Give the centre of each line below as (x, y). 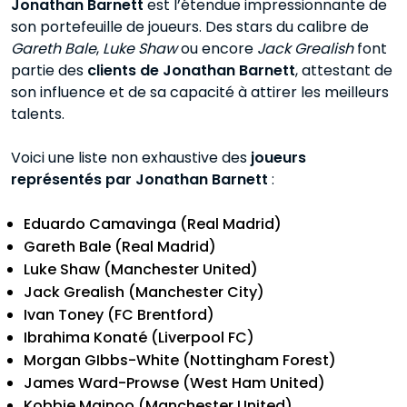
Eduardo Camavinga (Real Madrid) (153, 224)
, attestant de (344, 71)
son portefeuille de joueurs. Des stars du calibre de (190, 27)
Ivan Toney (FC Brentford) (119, 315)
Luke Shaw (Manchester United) (141, 270)
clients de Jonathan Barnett (191, 71)
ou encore (217, 49)
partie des (49, 71)
